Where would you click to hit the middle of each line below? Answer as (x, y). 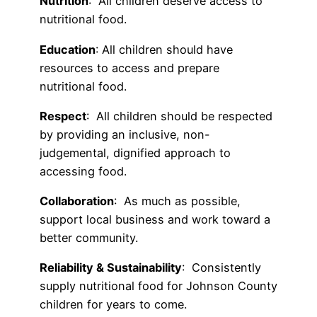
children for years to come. (115, 305)
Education (68, 49)
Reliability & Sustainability (111, 268)
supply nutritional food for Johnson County (158, 286)
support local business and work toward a (155, 220)
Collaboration (77, 201)
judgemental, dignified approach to (135, 152)
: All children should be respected (179, 116)
